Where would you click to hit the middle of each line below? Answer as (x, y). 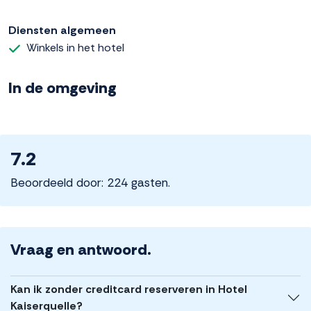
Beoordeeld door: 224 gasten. (90, 183)
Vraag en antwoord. (81, 250)
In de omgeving (62, 88)
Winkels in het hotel (75, 48)
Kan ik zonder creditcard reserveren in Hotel (129, 289)
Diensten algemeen (62, 31)
